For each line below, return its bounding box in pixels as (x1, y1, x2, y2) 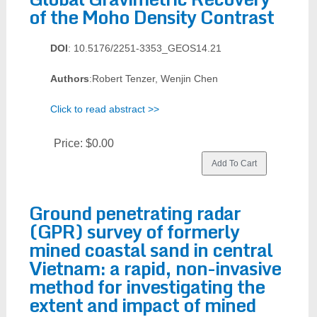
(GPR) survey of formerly (28, 217, 239, 246)
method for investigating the (28, 272, 265, 301)
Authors (50, 73, 89, 84)
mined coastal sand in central (28, 235, 272, 265)
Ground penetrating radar (28, 198, 241, 228)
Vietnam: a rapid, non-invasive (28, 253, 281, 283)
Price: (53, 137, 86, 149)
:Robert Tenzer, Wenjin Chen (88, 73, 218, 84)
